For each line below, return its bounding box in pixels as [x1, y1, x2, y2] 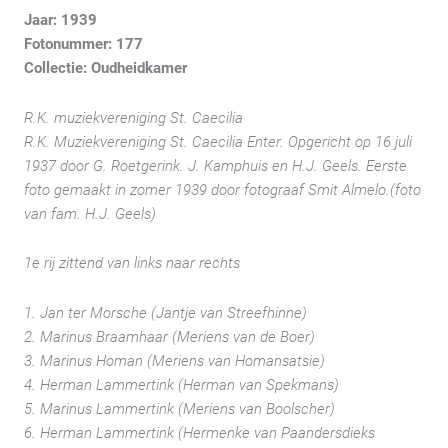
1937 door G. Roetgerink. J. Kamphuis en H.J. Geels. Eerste [24, 156, 407, 175]
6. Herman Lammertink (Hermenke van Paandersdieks [24, 423, 375, 442]
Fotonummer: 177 [24, 35, 143, 53]
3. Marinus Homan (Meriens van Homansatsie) [24, 351, 325, 370]
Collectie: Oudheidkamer [24, 59, 187, 77]
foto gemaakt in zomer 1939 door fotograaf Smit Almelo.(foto [24, 180, 421, 199]
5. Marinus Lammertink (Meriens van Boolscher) [24, 399, 335, 418]
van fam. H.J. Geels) [24, 204, 156, 223]
